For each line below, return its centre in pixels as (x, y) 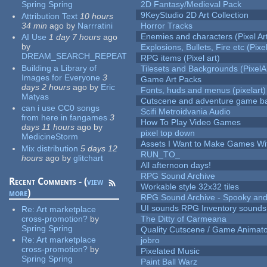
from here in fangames (65, 118)
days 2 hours (46, 87)
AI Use (34, 37)
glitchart (89, 158)
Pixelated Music (170, 251)
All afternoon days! (176, 165)
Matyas (35, 96)
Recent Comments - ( (48, 181)
